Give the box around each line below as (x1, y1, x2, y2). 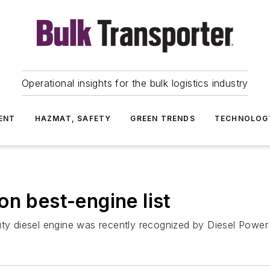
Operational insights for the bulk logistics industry (22, 77, 248, 89)
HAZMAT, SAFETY (34, 114, 111, 123)
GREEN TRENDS (130, 114, 195, 123)
